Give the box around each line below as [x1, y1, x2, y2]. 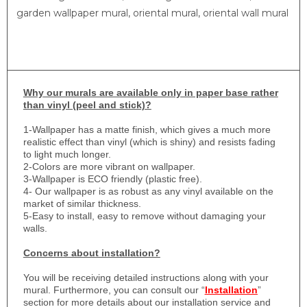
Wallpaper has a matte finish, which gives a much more [32, 124, 271, 136]
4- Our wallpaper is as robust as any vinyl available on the [23, 186, 273, 197]
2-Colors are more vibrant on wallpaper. [23, 161, 195, 173]
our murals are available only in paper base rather [43, 87, 278, 99]
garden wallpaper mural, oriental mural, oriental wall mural [16, 7, 288, 20]
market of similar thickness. [23, 198, 141, 210]
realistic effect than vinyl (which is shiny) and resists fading [23, 136, 275, 148]
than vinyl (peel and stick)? [23, 99, 151, 111]
